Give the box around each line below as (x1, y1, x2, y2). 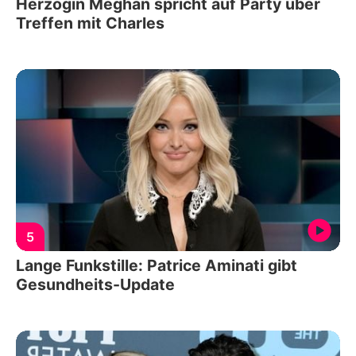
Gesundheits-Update (16, 275, 175, 295)
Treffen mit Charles (16, 13, 164, 33)
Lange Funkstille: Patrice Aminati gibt (16, 256, 297, 276)
